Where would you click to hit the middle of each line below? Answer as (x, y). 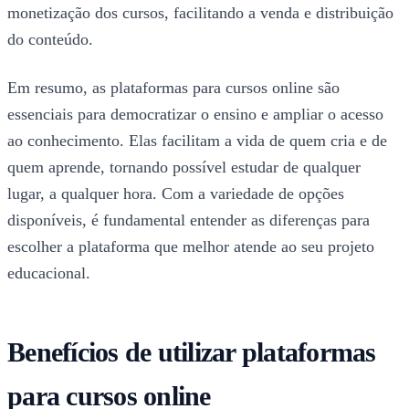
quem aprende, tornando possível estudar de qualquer (184, 167)
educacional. (49, 273)
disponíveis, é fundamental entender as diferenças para (189, 220)
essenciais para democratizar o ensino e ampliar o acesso (195, 114)
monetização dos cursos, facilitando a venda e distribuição (200, 12)
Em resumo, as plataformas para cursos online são (173, 87)
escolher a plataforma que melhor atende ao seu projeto (191, 246)
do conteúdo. (50, 39)
